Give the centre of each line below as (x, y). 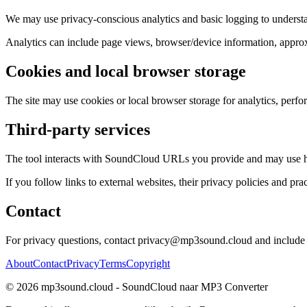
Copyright (148, 263)
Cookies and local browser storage (126, 72)
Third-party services (78, 129)
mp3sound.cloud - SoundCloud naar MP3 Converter (155, 286)
